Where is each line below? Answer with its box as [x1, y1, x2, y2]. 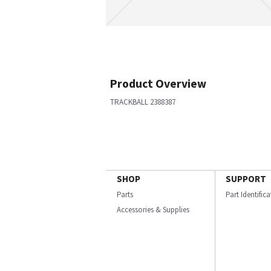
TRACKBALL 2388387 [110, 97, 175, 107]
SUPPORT [226, 173, 266, 184]
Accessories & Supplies [117, 204, 189, 215]
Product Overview [110, 76, 206, 91]
